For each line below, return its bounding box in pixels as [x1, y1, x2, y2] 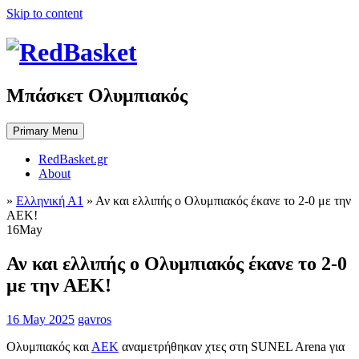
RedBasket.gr [38, 151, 107, 166]
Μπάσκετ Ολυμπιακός [6, 84, 188, 106]
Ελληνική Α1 [16, 193, 83, 208]
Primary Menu [13, 124, 78, 137]
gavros [78, 312, 111, 326]
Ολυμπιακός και [6, 339, 91, 353]
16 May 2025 [6, 312, 75, 326]
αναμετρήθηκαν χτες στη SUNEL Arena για [119, 339, 345, 353]
